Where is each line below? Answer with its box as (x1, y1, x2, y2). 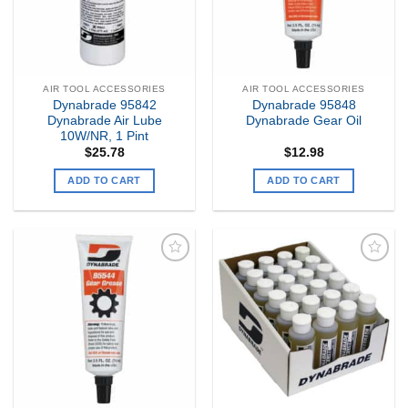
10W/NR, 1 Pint (60, 128, 148, 143)
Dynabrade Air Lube (46, 113, 162, 127)
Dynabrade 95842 (52, 97, 157, 112)
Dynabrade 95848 (251, 97, 356, 112)
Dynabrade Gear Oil (246, 113, 362, 127)
